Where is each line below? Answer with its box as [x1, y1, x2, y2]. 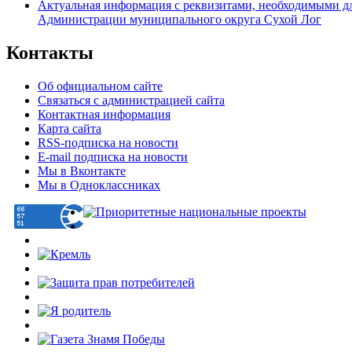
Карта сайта [38, 122, 101, 136]
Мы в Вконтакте [38, 164, 126, 178]
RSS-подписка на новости [38, 136, 178, 150]
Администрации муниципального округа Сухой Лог [38, 13, 321, 27]
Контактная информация [38, 108, 170, 122]
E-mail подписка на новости [38, 150, 188, 164]
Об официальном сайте [38, 79, 163, 93]
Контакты [6, 42, 93, 64]
